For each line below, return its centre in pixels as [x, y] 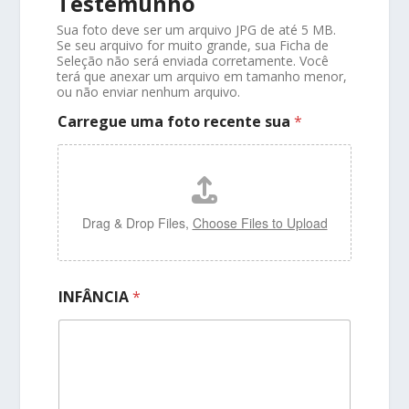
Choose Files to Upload [260, 222]
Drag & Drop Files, [137, 222]
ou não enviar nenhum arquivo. [149, 91]
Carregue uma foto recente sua [176, 121]
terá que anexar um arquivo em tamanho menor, [202, 76]
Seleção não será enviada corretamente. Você [193, 60]
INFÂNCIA [96, 296]
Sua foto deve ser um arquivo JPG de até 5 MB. [197, 29]
